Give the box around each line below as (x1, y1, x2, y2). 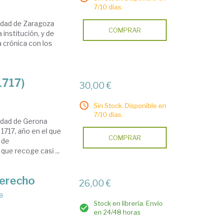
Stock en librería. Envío (94, 199, 163, 207)
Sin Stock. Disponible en (94, 102, 167, 110)
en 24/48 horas (94, 208, 141, 216)
